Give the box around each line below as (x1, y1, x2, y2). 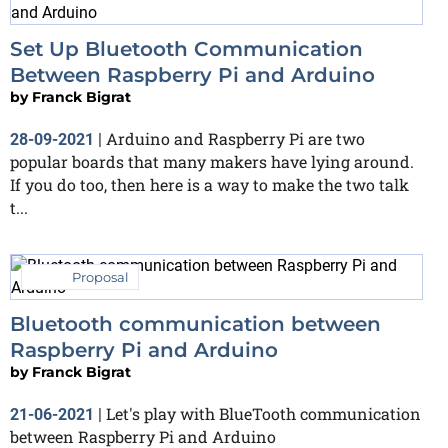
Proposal (72, 268, 129, 285)
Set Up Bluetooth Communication (10, 36, 363, 61)
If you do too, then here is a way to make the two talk (10, 173, 409, 195)
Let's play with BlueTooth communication (106, 402, 421, 424)
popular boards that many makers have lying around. (10, 150, 414, 172)
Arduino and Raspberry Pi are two (106, 127, 365, 149)
